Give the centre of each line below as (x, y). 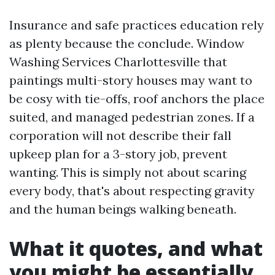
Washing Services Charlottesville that (118, 61)
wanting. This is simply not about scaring (128, 172)
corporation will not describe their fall (120, 135)
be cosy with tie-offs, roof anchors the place (137, 98)
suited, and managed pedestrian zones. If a (132, 117)
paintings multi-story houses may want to (131, 80)
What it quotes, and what (136, 248)
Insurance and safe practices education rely (137, 25)
